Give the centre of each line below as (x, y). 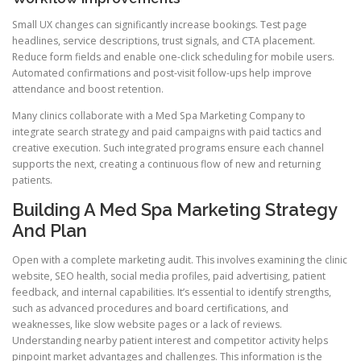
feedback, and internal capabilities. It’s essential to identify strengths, (172, 292)
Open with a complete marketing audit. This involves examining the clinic (180, 259)
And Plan (50, 231)
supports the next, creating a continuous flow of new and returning (166, 164)
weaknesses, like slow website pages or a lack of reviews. (147, 324)
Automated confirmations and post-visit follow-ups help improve (162, 73)
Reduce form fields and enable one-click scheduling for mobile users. (173, 57)
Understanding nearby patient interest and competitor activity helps (170, 340)
